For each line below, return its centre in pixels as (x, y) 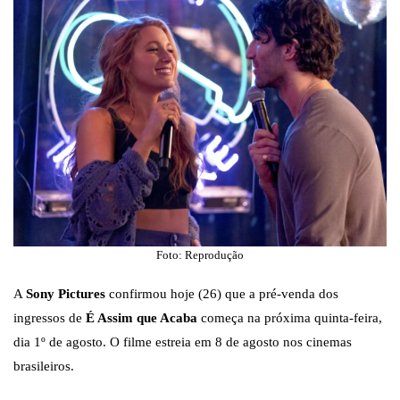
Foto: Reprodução (200, 255)
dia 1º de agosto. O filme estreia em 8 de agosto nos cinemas (183, 342)
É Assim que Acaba (142, 318)
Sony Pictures (66, 294)
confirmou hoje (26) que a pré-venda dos (222, 294)
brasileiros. (44, 367)
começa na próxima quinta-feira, (290, 318)
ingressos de (50, 318)
